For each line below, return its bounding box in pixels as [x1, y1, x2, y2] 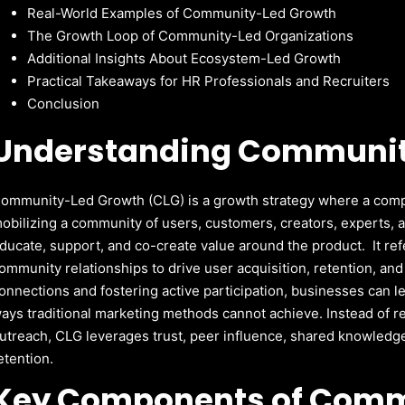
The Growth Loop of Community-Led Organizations [27, 26, 354, 44]
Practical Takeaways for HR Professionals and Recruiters [27, 71, 391, 89]
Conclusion [27, 94, 100, 112]
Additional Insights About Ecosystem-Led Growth [27, 49, 342, 67]
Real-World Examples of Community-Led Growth [27, 4, 337, 22]
